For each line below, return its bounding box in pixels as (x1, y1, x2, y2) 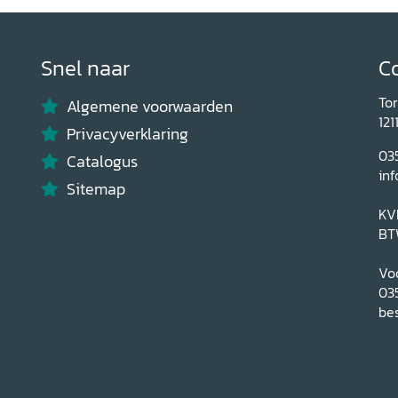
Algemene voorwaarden (66, 95, 233, 119)
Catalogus (66, 149, 138, 173)
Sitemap (66, 177, 125, 201)
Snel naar (41, 52, 130, 84)
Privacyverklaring (66, 123, 188, 147)
